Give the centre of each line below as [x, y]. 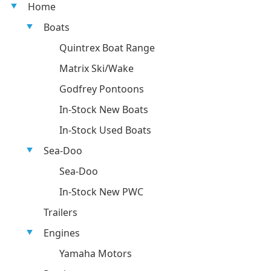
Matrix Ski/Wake [96, 68]
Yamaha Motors [96, 253]
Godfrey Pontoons [102, 89]
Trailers [60, 212]
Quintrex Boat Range [107, 48]
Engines [62, 233]
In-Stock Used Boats [105, 130]
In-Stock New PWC [101, 192]
